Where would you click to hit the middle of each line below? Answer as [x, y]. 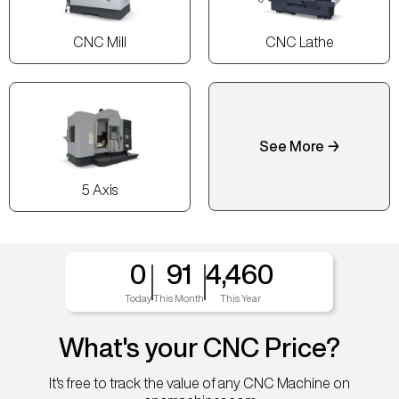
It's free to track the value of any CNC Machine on [199, 383]
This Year [240, 298]
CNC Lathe [299, 42]
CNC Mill [100, 42]
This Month [179, 298]
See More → [299, 147]
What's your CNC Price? [199, 348]
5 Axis [100, 190]
